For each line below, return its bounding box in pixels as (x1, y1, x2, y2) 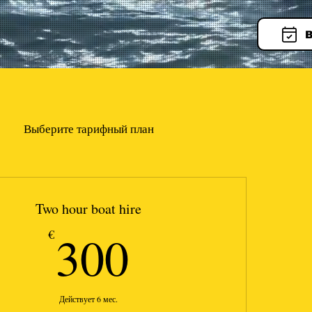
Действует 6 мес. (59, 293, 118, 304)
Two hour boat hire (36, 199, 141, 218)
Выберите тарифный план (23, 123, 154, 136)
